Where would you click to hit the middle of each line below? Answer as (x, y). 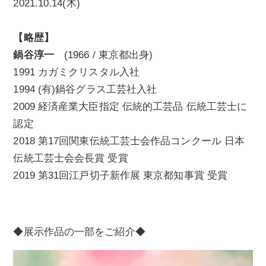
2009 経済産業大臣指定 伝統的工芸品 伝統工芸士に (130, 107)
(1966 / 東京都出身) (103, 55)
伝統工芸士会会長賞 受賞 (71, 159)
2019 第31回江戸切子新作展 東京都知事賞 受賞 (121, 176)
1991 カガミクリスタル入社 (76, 72)
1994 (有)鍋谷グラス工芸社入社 (85, 90)
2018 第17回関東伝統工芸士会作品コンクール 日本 (129, 141)
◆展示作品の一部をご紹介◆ (79, 232)
